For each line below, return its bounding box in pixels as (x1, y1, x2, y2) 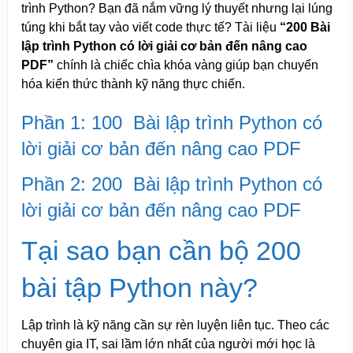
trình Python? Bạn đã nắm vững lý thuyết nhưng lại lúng (20, 2, 333, 16)
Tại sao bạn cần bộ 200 (20, 236, 301, 266)
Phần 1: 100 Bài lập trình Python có (20, 112, 322, 134)
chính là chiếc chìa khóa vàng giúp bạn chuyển (53, 58, 318, 72)
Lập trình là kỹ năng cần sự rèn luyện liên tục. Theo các (20, 318, 329, 333)
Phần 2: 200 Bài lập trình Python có (20, 173, 322, 195)
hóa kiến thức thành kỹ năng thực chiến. (20, 77, 245, 91)
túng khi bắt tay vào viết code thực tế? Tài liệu (20, 20, 280, 35)
